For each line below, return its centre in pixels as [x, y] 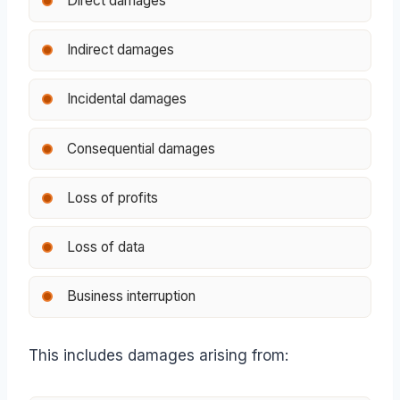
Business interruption [131, 296]
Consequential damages [141, 148]
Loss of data [105, 246]
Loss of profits [112, 197]
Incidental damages [126, 99]
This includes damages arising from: [158, 355]
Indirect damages [120, 50]
